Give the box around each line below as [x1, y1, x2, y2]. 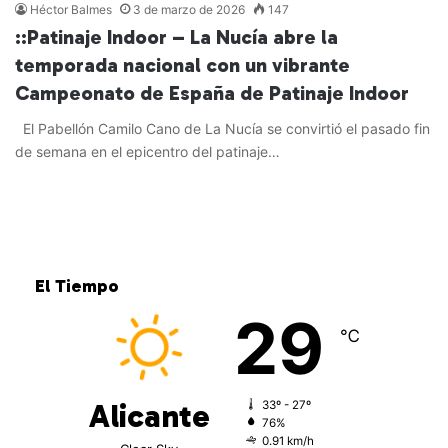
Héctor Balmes [30, 2, 112, 18]
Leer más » [40, 185, 113, 203]
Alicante [88, 397, 210, 436]
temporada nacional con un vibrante [15, 53, 350, 78]
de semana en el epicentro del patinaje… [15, 143, 280, 161]
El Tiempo [35, 275, 119, 298]
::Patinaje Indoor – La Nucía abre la [15, 25, 338, 50]
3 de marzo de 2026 [133, 2, 245, 18]
